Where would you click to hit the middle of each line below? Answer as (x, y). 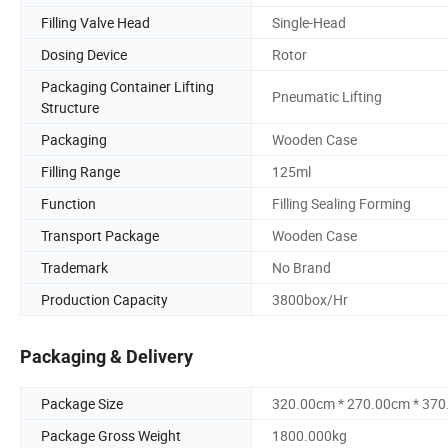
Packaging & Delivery (106, 357)
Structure (70, 107)
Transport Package (100, 235)
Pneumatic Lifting (327, 97)
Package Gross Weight (111, 436)
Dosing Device (84, 54)
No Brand (301, 267)
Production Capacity (104, 299)
